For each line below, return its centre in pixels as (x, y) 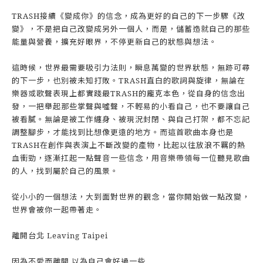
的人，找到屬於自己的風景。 (65, 171)
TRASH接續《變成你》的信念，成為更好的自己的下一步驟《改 (129, 16)
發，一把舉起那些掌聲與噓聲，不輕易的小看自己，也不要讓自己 (131, 106)
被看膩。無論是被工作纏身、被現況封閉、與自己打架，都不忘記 (131, 119)
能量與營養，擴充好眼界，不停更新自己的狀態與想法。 (114, 42)
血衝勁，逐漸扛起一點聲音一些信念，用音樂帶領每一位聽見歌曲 (131, 158)
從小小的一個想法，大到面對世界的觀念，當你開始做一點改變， (131, 197)
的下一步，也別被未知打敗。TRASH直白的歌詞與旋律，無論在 (129, 80)
